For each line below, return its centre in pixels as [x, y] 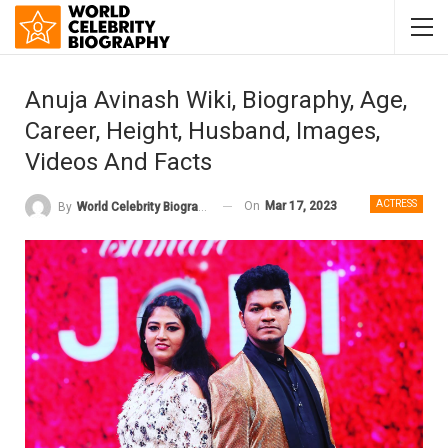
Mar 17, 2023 [301, 206]
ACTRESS [396, 203]
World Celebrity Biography [137, 206]
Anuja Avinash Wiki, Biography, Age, [216, 100]
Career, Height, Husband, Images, [202, 131]
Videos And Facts [118, 162]
